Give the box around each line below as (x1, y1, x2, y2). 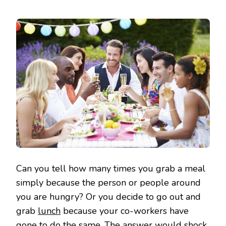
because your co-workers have (61, 205, 189, 217)
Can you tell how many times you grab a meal (16, 162, 205, 175)
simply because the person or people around (16, 177, 201, 189)
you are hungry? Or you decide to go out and (16, 191, 201, 203)
